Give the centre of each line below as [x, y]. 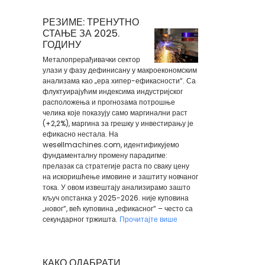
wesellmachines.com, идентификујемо [111, 145]
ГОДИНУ [62, 45]
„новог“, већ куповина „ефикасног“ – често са [117, 209]
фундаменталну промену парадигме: [105, 155]
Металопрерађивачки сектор [91, 59]
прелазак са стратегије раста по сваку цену [116, 166]
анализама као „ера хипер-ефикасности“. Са [119, 81]
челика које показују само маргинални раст [115, 113]
